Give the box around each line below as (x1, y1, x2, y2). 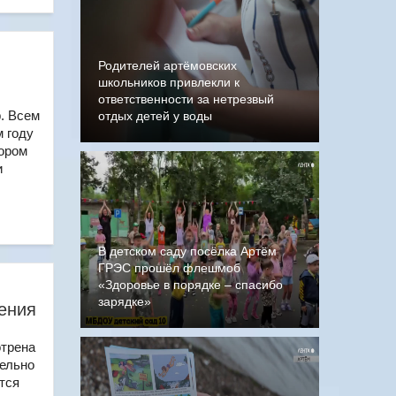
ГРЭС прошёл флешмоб (98, 261, 240, 275)
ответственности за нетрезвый (98, 92, 274, 106)
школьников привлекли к (98, 75, 240, 89)
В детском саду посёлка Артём (98, 244, 277, 258)
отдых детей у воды (98, 109, 212, 123)
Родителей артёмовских (98, 58, 237, 72)
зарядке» (98, 294, 151, 308)
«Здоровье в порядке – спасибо (98, 278, 283, 292)
